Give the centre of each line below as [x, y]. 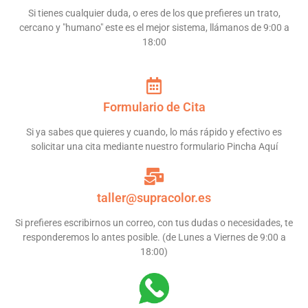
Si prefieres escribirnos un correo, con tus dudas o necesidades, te [154, 222]
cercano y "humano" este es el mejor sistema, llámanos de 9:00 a [154, 27]
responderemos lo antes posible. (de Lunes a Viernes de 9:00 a [154, 237]
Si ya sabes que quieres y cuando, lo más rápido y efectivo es [154, 132]
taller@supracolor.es [154, 197]
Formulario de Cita [154, 107]
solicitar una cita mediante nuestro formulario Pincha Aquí [154, 146]
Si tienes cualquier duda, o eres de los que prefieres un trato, [154, 13]
